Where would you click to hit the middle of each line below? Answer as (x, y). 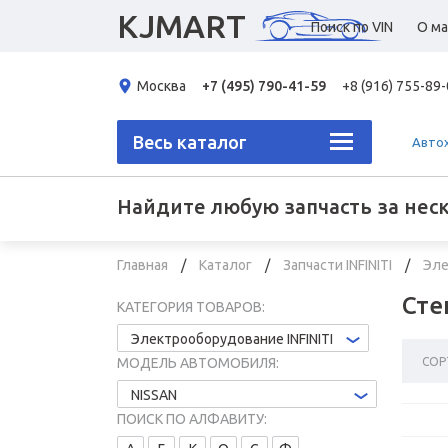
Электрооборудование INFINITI (232, 339)
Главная (144, 265)
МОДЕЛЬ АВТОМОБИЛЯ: (198, 363)
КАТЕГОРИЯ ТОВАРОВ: (191, 307)
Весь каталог (190, 142)
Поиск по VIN (352, 27)
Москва (161, 86)
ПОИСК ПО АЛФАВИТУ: (192, 419)
